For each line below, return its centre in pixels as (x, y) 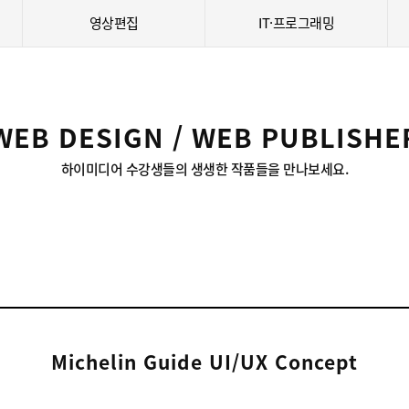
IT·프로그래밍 (296, 23)
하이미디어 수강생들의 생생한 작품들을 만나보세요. (204, 169)
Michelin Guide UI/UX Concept (204, 362)
